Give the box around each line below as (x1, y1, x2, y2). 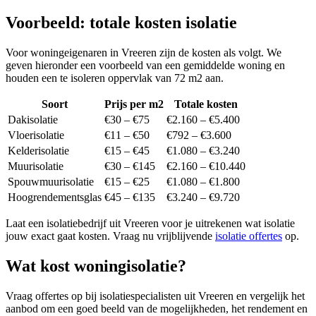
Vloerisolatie (8, 129, 64, 142)
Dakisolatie (8, 114, 58, 126)
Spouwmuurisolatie (8, 176, 94, 188)
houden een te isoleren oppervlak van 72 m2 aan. (6, 72, 224, 85)
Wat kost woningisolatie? (6, 256, 186, 275)
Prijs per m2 (104, 98, 164, 111)
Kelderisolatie (8, 145, 69, 157)
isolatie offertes (215, 230, 282, 243)
